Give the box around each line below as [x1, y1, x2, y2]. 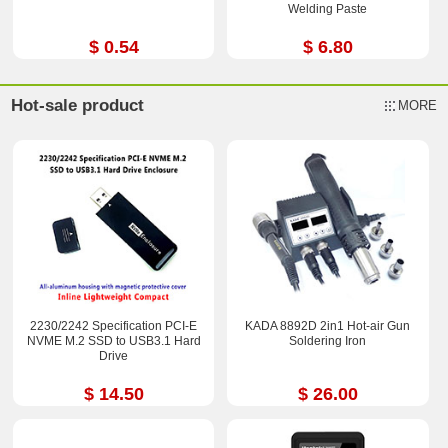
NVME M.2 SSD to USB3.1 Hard [26, 334, 201, 349]
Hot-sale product [11, 96, 145, 116]
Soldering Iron [289, 334, 367, 349]
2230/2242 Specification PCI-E [30, 319, 198, 334]
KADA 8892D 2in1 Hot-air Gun [245, 319, 411, 334]
